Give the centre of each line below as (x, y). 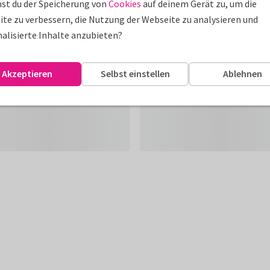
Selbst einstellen (135, 74)
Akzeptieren (27, 74)
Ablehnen (243, 74)
